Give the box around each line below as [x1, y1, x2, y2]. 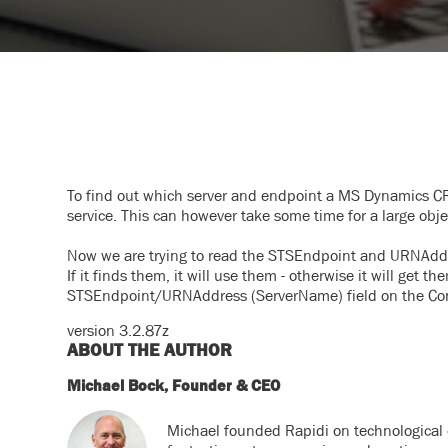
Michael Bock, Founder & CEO [67, 376, 281, 394]
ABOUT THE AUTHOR [67, 340, 233, 360]
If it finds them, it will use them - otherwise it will [67, 266, 399, 284]
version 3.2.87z [67, 321, 170, 339]
